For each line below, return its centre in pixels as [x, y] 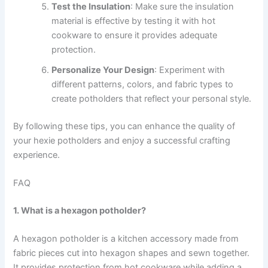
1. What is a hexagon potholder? [80, 210]
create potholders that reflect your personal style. [152, 98]
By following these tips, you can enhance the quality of [124, 126]
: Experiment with [190, 70]
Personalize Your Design [103, 70]
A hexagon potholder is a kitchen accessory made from [126, 239]
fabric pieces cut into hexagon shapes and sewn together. [132, 253]
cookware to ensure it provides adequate [135, 35]
